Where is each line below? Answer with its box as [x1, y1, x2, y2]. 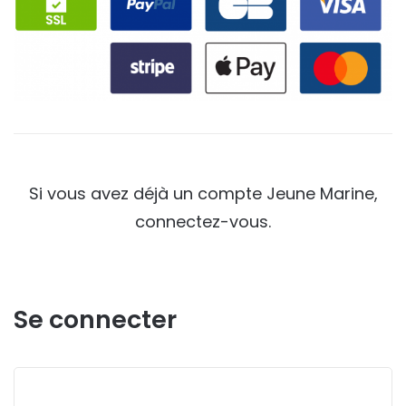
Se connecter [14, 303, 177, 337]
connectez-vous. [135, 210, 271, 234]
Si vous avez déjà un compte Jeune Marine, [28, 182, 378, 206]
